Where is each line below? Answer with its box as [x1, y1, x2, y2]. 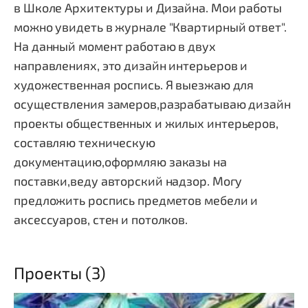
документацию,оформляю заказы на [14, 154, 227, 169]
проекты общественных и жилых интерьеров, [14, 115, 278, 131]
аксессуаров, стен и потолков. [14, 212, 188, 227]
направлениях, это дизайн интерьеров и [14, 58, 248, 73]
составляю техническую [14, 135, 155, 150]
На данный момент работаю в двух [14, 38, 216, 54]
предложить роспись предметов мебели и [14, 192, 258, 208]
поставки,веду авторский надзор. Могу [14, 173, 243, 188]
